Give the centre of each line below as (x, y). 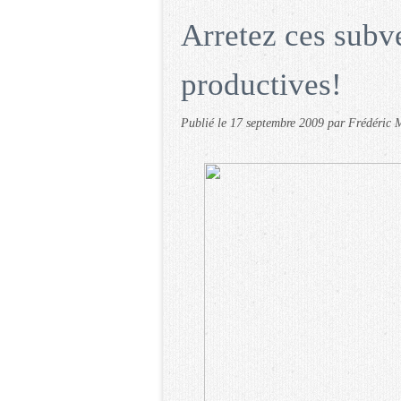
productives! (261, 85)
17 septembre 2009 (279, 123)
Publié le (205, 123)
